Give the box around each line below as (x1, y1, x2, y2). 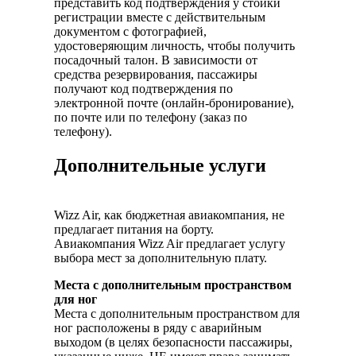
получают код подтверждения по (54, 82, 233, 96)
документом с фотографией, (54, 25, 207, 39)
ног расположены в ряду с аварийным (54, 321, 261, 335)
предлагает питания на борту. (54, 222, 214, 236)
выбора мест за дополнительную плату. (54, 251, 267, 265)
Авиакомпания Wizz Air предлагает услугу (54, 237, 285, 250)
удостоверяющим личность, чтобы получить (54, 39, 295, 53)
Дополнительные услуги (54, 155, 266, 176)
